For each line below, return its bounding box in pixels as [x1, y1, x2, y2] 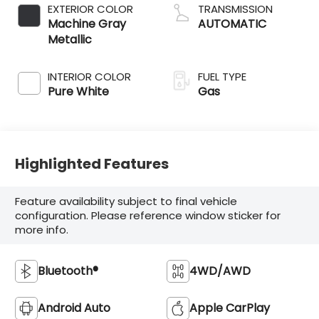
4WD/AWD [189, 262, 251, 279]
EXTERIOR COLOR [48, 1, 134, 17]
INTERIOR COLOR [48, 69, 132, 85]
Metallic [48, 31, 93, 48]
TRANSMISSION [198, 1, 273, 17]
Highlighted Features [15, 153, 169, 174]
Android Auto [38, 299, 111, 316]
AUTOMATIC [198, 16, 266, 33]
